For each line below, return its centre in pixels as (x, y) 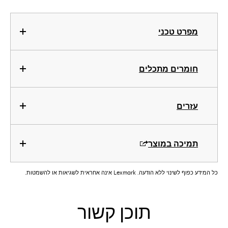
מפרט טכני (178, 32)
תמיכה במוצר (173, 144)
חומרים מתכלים (168, 69)
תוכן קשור (114, 213)
